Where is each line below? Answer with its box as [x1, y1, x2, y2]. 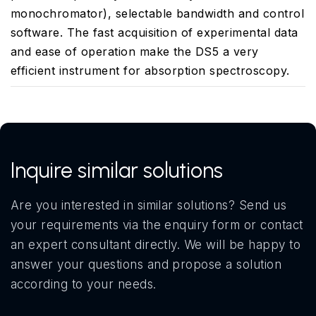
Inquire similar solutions [11, 157, 223, 183]
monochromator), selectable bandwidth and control [11, 6, 305, 20]
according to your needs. [11, 276, 157, 291]
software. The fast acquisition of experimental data [11, 25, 298, 39]
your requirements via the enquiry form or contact [11, 217, 303, 232]
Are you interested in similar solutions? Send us [11, 197, 287, 212]
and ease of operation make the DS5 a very [11, 44, 259, 59]
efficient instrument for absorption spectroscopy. [11, 63, 290, 78]
